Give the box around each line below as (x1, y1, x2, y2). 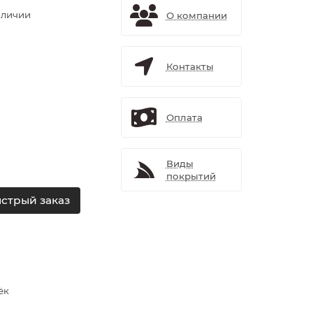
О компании (166, 10, 227, 21)
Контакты (166, 61, 214, 72)
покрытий (166, 170, 216, 182)
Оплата (166, 112, 203, 123)
